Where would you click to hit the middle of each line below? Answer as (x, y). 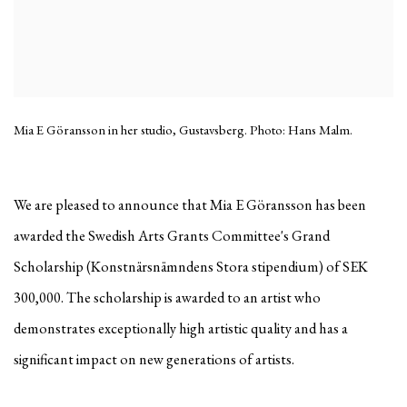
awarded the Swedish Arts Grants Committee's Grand (172, 235)
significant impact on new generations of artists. (154, 359)
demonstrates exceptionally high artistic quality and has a (181, 328)
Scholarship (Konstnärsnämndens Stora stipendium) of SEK (191, 266)
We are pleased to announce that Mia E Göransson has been (190, 204)
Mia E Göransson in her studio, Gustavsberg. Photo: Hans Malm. (183, 129)
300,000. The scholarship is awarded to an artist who (167, 297)
